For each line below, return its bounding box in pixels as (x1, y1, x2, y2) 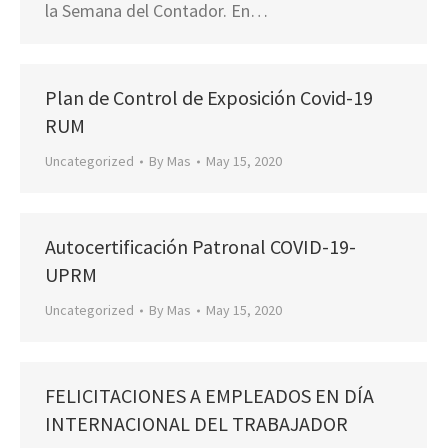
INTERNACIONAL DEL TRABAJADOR (45, 411, 348, 436)
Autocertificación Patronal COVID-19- (45, 234, 356, 259)
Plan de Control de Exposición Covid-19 (45, 85, 373, 110)
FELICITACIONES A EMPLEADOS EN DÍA (45, 383, 374, 408)
